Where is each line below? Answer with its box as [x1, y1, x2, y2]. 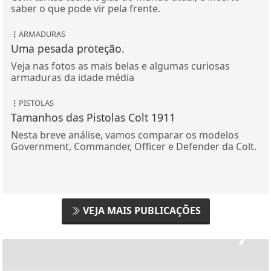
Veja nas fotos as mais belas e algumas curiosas [10, 59, 230, 73]
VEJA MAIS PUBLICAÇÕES [80, 204, 201, 218]
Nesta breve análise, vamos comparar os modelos [10, 128, 239, 142]
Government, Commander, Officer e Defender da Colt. [10, 140, 256, 154]
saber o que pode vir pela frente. [10, 2, 160, 16]
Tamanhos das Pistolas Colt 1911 [10, 110, 175, 125]
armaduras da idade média [10, 71, 134, 85]
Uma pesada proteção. [10, 41, 125, 56]
